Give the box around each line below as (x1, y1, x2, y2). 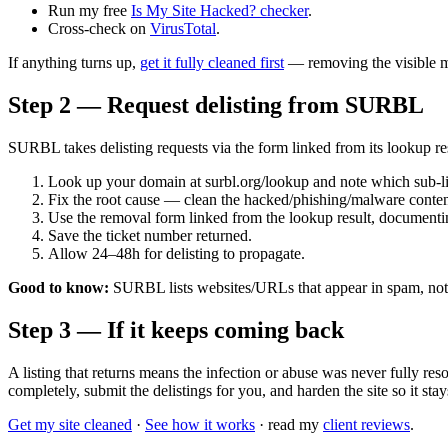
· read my (255, 416, 323, 434)
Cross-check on (48, 20, 150, 38)
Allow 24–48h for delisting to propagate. (48, 245, 305, 263)
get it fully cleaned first (140, 54, 284, 72)
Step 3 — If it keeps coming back (8, 317, 344, 344)
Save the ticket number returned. (48, 227, 252, 245)
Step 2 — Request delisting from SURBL (8, 92, 424, 119)
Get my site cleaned (8, 416, 132, 434)
